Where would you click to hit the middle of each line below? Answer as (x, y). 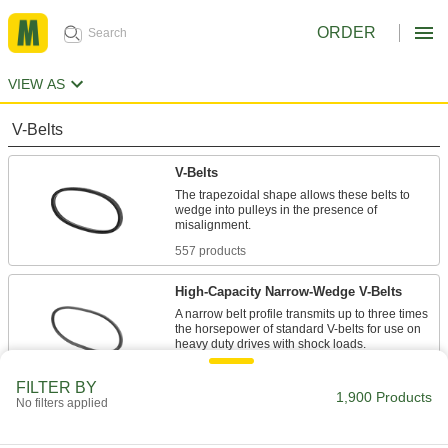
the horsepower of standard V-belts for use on (298, 329)
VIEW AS (36, 84)
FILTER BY (56, 387)
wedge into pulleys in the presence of (276, 210)
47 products (207, 370)
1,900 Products (384, 397)
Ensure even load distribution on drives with (293, 433)
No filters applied (62, 403)
